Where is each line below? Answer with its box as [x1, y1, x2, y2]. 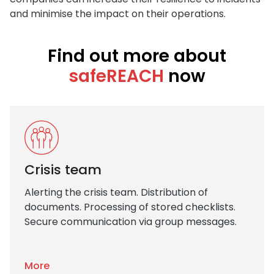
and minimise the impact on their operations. [10, 6, 226, 21]
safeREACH [68, 64, 164, 88]
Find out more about [48, 43, 226, 68]
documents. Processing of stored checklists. [24, 199, 235, 214]
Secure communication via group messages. [24, 214, 237, 229]
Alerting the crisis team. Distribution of [24, 185, 208, 199]
